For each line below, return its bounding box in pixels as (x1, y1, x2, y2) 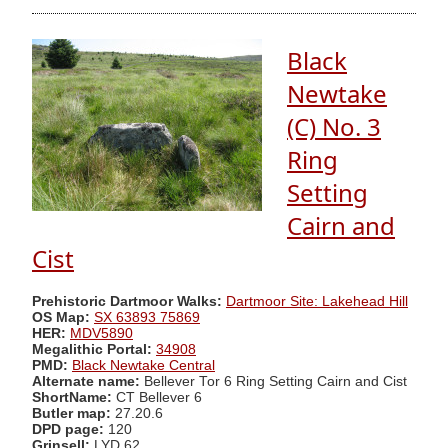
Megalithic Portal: (32, 341, 152, 357)
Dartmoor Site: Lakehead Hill (226, 293, 408, 309)
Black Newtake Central (72, 357, 215, 373)
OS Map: (32, 309, 90, 325)
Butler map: (32, 405, 115, 421)
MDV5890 (70, 325, 133, 341)
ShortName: (32, 389, 112, 405)
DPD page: (32, 421, 104, 437)
